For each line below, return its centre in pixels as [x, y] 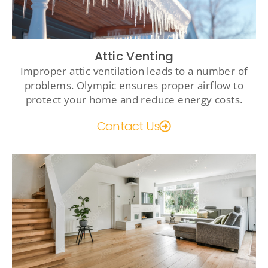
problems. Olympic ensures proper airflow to [134, 85]
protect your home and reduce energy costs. [134, 99]
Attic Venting [134, 56]
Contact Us [128, 126]
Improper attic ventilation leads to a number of [134, 71]
